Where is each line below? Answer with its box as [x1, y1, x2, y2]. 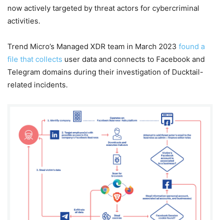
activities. [7, 16, 42, 26]
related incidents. [7, 80, 68, 89]
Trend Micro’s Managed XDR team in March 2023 [7, 42, 179, 51]
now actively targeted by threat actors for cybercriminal [7, 3, 199, 13]
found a [179, 42, 205, 51]
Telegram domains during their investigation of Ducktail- [7, 67, 203, 77]
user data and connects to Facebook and [62, 55, 205, 64]
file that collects [7, 55, 62, 64]
